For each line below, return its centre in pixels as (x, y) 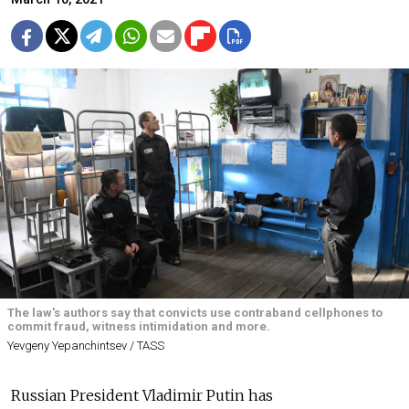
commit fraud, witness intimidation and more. (139, 327)
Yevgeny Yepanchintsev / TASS (86, 345)
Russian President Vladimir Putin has (142, 395)
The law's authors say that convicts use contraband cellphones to (195, 313)
